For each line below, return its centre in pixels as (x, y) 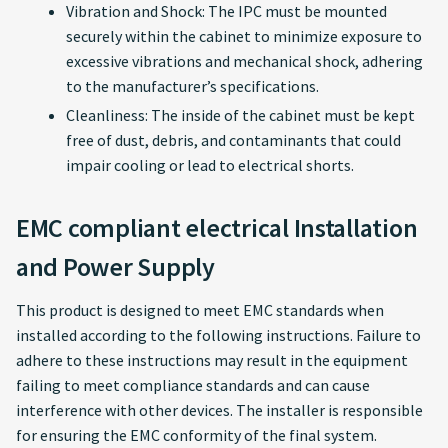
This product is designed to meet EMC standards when (200, 310)
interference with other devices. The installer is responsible (219, 410)
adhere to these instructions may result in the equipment (212, 360)
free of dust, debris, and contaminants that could (233, 140)
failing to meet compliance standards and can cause (193, 385)
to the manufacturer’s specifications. (192, 86)
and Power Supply (115, 266)
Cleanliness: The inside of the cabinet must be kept (240, 115)
